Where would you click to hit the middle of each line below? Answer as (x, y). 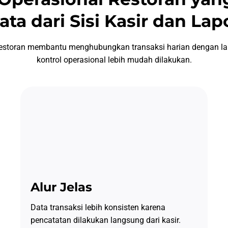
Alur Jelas (61, 187)
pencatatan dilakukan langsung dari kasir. (105, 220)
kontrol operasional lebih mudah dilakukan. (114, 60)
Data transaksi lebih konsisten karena (98, 208)
